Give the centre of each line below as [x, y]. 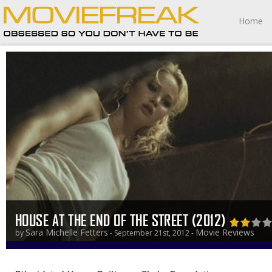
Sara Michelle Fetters [67, 232]
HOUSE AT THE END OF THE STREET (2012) [122, 220]
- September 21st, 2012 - [152, 233]
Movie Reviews [225, 232]
